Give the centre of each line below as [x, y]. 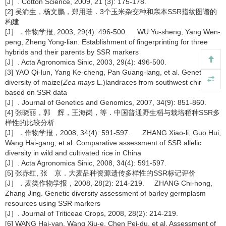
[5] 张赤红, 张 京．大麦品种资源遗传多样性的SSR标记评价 [100, 173]
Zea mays [79, 82]
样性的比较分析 [30, 123]
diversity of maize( [34, 82]
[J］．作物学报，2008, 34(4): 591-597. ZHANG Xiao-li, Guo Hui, [113, 133]
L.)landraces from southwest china [151, 82]
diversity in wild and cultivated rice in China [73, 153]
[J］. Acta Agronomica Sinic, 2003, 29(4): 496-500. [86, 62]
